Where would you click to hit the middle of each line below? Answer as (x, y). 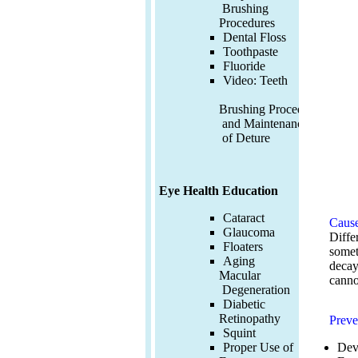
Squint (239, 333)
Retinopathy (250, 319)
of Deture (245, 138)
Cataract (244, 218)
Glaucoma (249, 233)
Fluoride (244, 66)
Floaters (243, 247)
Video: (241, 80)
